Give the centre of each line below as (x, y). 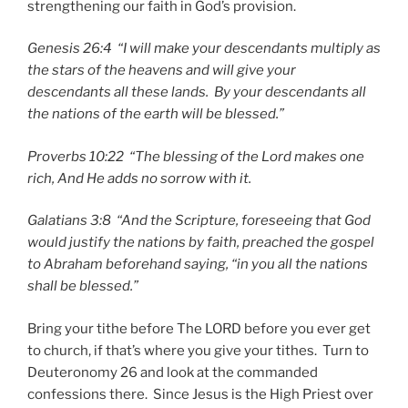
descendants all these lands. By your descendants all (197, 92)
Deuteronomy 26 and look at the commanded (173, 372)
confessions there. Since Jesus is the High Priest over (200, 394)
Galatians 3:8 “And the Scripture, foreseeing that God (199, 221)
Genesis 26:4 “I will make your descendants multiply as (204, 49)
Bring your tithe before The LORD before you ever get (199, 328)
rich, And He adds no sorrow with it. (139, 178)
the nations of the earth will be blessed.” (156, 114)
